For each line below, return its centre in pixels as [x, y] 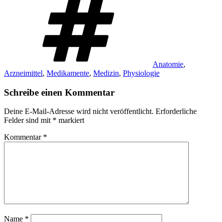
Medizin [106, 73]
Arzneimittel [23, 73]
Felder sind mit [28, 120]
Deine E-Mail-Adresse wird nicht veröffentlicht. [79, 111]
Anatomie [168, 64]
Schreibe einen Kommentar [59, 92]
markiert [70, 120]
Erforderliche [176, 111]
